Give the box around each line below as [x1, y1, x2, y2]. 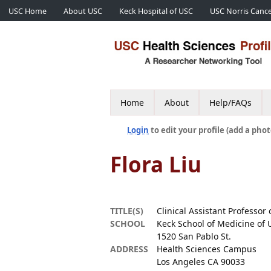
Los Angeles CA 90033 [157, 256, 245, 267]
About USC [64, 6, 102, 16]
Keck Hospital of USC [119, 6, 193, 16]
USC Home [8, 6, 47, 16]
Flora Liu [110, 150, 201, 178]
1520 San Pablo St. [157, 230, 231, 242]
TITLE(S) [110, 205, 143, 217]
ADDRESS [110, 243, 148, 255]
